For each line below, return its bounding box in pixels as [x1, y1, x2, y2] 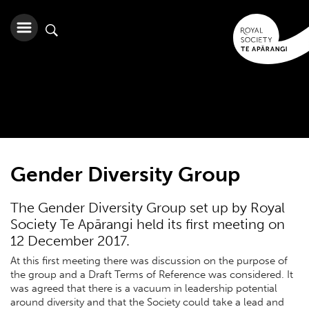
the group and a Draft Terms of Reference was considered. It [10, 268, 293, 281]
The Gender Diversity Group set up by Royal [10, 200, 285, 216]
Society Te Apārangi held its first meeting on [10, 217, 285, 232]
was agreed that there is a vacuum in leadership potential [10, 281, 277, 295]
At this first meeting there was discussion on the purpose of [10, 254, 288, 267]
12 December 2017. [10, 233, 130, 249]
